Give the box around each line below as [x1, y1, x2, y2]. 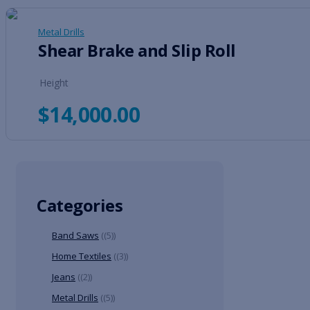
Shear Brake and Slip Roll [38, 39, 236, 62]
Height [39, 76, 69, 90]
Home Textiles [52, 250, 111, 263]
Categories [37, 194, 123, 217]
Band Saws [52, 229, 99, 242]
